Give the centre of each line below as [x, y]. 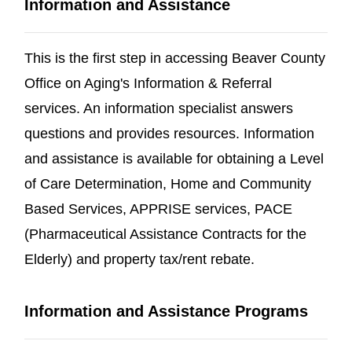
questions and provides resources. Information [169, 133]
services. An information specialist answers [159, 108]
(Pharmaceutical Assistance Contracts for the [165, 234]
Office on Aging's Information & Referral [148, 83]
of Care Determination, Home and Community [168, 183]
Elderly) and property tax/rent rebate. [141, 259]
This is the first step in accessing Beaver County [175, 58]
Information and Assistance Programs [166, 311]
